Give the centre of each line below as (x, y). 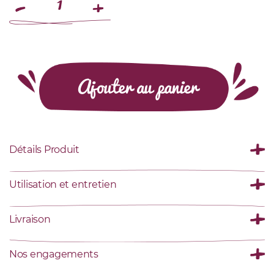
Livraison (30, 219)
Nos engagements (54, 254)
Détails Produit (44, 149)
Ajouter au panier (137, 86)
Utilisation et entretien (63, 184)
